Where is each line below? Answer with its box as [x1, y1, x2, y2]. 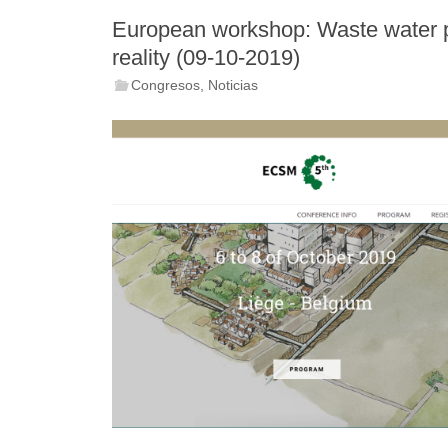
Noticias [208, 77, 259, 93]
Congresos [131, 77, 201, 93]
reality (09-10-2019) [112, 44, 300, 70]
